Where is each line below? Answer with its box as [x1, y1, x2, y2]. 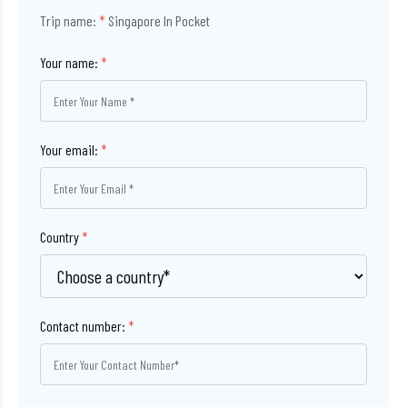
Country [40, 228, 82, 245]
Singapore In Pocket [108, 12, 210, 29]
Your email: [40, 141, 101, 158]
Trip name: [40, 12, 99, 29]
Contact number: [40, 317, 128, 334]
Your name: [40, 54, 101, 71]
